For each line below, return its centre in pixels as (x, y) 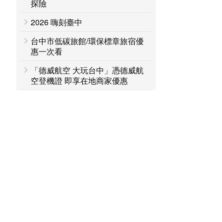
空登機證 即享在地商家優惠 (80, 81)
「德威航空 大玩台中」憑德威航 (87, 70)
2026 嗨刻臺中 (57, 22)
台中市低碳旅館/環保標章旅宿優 (87, 41)
